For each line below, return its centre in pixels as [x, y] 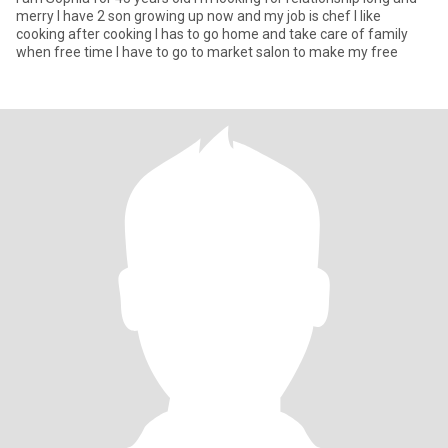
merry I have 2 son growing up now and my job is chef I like [198, 16]
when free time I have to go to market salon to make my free [207, 52]
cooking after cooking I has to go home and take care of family [212, 34]
